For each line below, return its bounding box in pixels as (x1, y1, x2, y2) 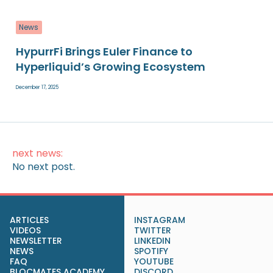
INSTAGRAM (134, 214, 185, 227)
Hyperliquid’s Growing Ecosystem (15, 59, 205, 75)
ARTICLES (10, 214, 49, 227)
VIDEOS (10, 224, 41, 237)
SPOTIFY (134, 245, 168, 258)
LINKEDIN (134, 235, 171, 247)
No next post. (12, 160, 75, 174)
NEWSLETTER (10, 235, 62, 247)
